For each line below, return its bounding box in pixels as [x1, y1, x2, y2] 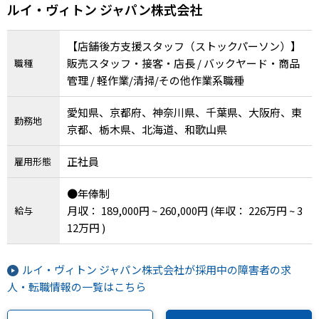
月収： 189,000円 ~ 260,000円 [67, 202, 210, 218]
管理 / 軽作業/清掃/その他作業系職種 [67, 72, 244, 88]
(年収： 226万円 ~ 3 [210, 202, 303, 218]
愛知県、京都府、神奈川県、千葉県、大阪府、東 [67, 104, 302, 120]
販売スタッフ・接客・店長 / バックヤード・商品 [67, 55, 300, 70]
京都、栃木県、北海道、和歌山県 [67, 121, 227, 137]
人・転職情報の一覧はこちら [7, 278, 146, 294]
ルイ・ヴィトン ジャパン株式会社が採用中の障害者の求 [22, 261, 291, 277]
